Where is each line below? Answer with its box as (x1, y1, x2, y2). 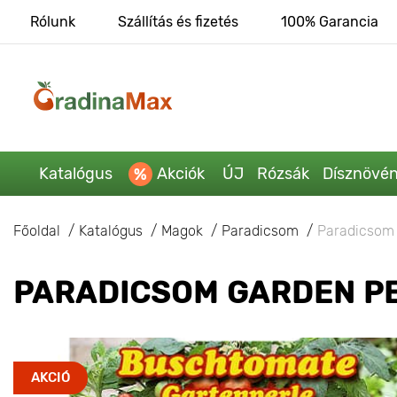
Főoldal (13, 222, 60, 239)
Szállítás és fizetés (117, 13, 238, 30)
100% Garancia (280, 13, 378, 30)
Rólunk (29, 13, 75, 30)
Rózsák (256, 163, 309, 183)
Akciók (156, 163, 205, 183)
